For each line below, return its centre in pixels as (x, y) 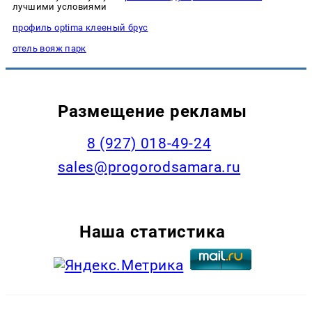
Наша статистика (153, 231)
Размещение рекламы (153, 111)
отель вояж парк (49, 49)
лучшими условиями (60, 7)
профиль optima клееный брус (80, 28)
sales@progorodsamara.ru (149, 167)
